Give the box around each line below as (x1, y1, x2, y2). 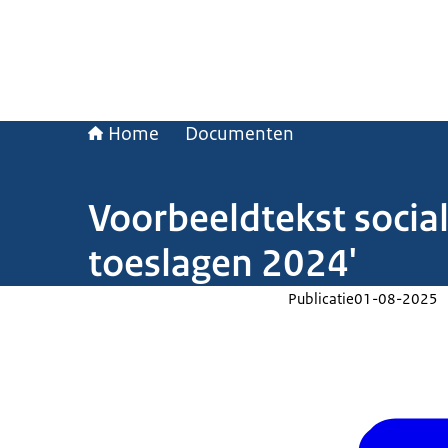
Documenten (185, 122, 294, 146)
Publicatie (288, 289, 354, 308)
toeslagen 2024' (88, 239, 357, 287)
